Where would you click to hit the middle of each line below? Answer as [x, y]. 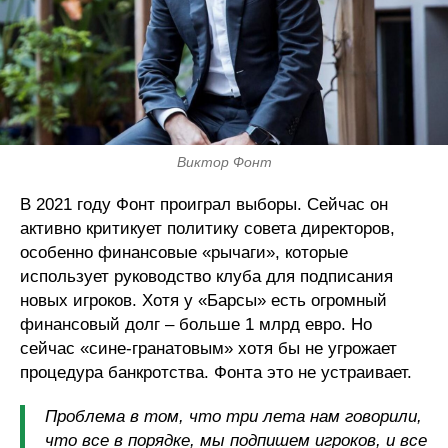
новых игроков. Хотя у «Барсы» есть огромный [203, 301]
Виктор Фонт [224, 162]
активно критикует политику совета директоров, [207, 229]
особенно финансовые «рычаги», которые [184, 253]
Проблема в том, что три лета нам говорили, [233, 417]
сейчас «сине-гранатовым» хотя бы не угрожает [208, 349]
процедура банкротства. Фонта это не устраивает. [216, 373]
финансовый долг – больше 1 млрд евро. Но [196, 325]
